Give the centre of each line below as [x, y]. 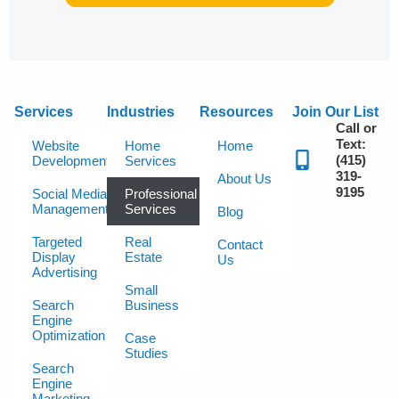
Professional [161, 193]
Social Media [69, 193]
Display [54, 256]
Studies [147, 353]
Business [152, 305]
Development [71, 160]
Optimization [69, 335]
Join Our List [335, 111]
